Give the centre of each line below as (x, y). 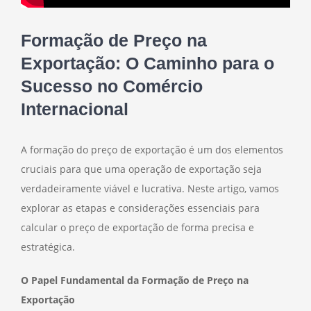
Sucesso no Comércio (112, 86)
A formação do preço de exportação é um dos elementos (152, 149)
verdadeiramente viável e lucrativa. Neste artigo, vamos (150, 188)
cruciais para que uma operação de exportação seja (141, 169)
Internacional (75, 109)
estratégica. (48, 246)
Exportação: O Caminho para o (148, 63)
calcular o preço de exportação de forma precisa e (137, 227)
